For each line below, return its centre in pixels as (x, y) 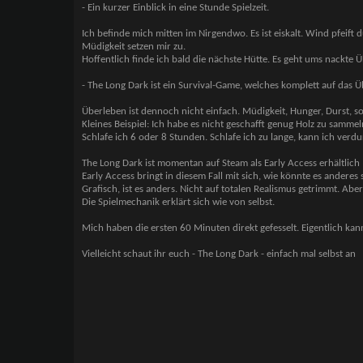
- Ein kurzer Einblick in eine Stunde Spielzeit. (175, 8)
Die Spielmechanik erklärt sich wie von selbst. (178, 202)
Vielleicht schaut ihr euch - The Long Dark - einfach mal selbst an (220, 254)
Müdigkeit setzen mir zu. (133, 47)
